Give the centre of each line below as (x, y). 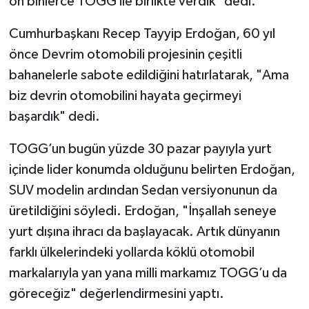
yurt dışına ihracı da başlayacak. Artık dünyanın (144, 232)
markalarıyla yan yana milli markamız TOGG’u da (148, 273)
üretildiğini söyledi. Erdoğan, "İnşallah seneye (142, 211)
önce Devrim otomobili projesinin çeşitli (125, 55)
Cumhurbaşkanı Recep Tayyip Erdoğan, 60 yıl (142, 34)
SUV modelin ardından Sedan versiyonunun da (143, 191)
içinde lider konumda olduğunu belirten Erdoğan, (152, 170)
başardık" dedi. (54, 117)
